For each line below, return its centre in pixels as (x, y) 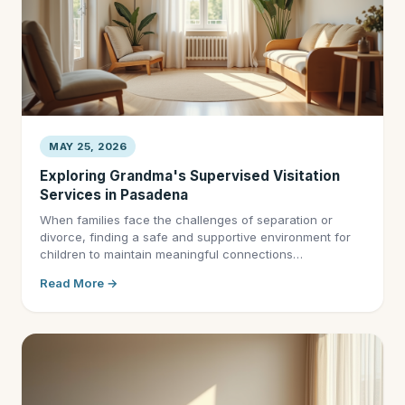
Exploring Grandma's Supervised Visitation (190, 176)
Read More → (79, 283)
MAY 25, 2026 (88, 146)
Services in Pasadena (114, 195)
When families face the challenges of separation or (186, 220)
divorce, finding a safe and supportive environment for (195, 237)
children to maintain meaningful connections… (171, 254)
